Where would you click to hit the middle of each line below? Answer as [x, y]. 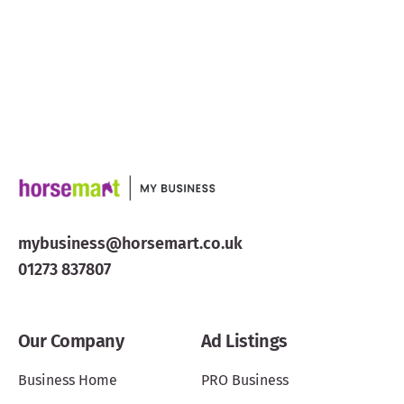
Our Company [71, 340]
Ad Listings [244, 340]
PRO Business [244, 380]
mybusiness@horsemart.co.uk [130, 243]
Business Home [68, 380]
